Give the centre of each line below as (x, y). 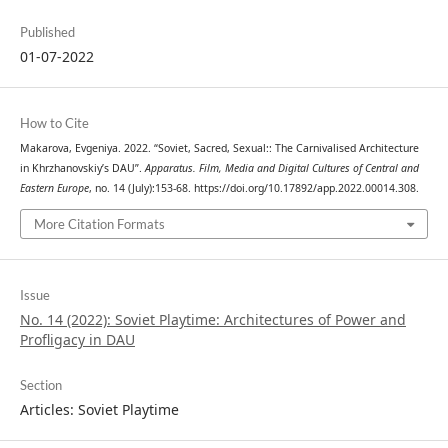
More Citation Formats (99, 223)
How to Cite (54, 123)
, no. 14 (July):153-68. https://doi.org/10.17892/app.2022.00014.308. (253, 188)
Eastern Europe (54, 188)
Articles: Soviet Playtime (99, 409)
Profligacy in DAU (77, 339)
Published (47, 31)
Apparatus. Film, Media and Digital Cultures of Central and (281, 168)
